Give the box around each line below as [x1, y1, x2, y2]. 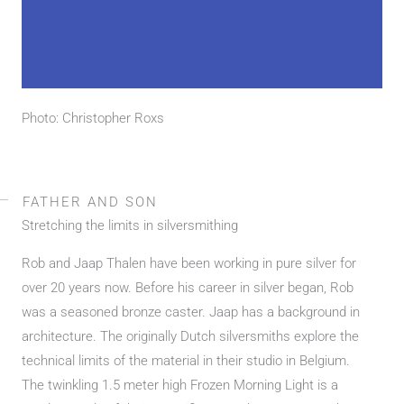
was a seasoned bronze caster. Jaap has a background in [22, 303, 360, 320]
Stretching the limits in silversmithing [22, 216, 238, 234]
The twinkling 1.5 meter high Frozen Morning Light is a [22, 376, 338, 393]
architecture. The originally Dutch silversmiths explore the [22, 327, 359, 344]
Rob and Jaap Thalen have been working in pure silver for [22, 254, 356, 271]
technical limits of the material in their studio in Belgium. [22, 352, 350, 369]
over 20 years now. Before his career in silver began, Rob [22, 279, 353, 296]
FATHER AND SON [23, 193, 158, 210]
